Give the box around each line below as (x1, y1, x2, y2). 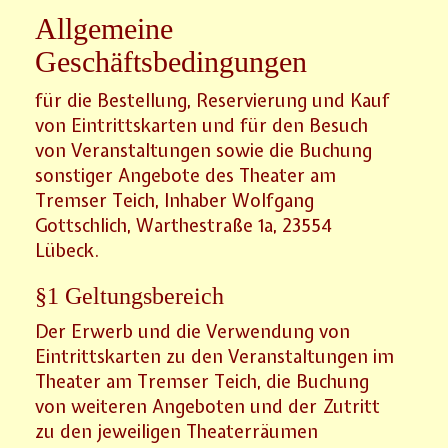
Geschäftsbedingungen (35, 44, 308, 78)
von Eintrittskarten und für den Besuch (35, 112, 369, 138)
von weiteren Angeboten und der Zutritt (35, 393, 381, 419)
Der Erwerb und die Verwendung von (35, 318, 351, 344)
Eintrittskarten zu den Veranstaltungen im (35, 343, 395, 369)
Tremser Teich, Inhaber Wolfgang (35, 187, 315, 213)
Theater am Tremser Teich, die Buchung (35, 368, 370, 394)
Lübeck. (35, 237, 100, 263)
